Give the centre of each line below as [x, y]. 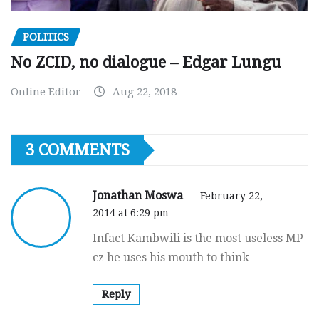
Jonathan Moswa [139, 196]
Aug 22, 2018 [145, 92]
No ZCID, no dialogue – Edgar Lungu [146, 63]
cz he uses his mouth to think [171, 258]
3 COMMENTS [78, 150]
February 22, [231, 196]
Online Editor [46, 92]
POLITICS [46, 37]
